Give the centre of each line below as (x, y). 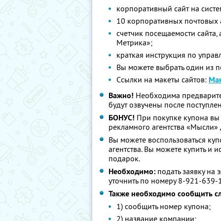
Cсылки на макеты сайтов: (163, 79)
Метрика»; (134, 42)
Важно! (121, 95)
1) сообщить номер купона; (164, 206)
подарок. (124, 158)
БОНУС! (122, 118)
